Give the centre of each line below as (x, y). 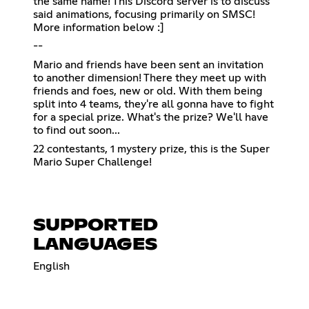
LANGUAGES (95, 245)
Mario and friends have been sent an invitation (148, 64)
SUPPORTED (96, 225)
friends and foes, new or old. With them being (148, 91)
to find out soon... (77, 130)
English (51, 266)
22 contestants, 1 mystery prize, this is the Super (151, 149)
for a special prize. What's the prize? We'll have (151, 117)
